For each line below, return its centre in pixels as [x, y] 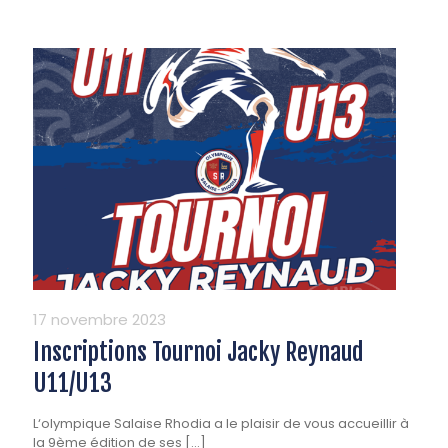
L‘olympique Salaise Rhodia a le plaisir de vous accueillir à [221, 424]
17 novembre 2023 [99, 320]
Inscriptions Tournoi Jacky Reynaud [198, 352]
